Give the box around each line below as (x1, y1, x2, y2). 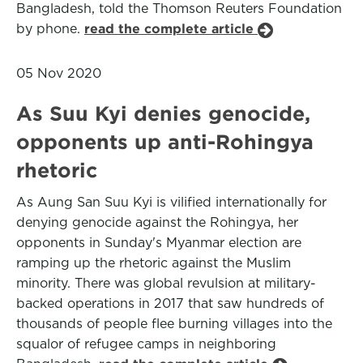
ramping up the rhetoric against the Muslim (16, 255, 291, 271)
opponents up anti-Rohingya (16, 130, 314, 153)
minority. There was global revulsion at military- (16, 275, 316, 291)
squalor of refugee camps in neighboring (16, 336, 276, 352)
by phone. (16, 21, 84, 36)
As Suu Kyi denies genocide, (16, 102, 310, 125)
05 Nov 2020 (16, 66, 101, 81)
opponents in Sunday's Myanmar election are (16, 235, 301, 250)
